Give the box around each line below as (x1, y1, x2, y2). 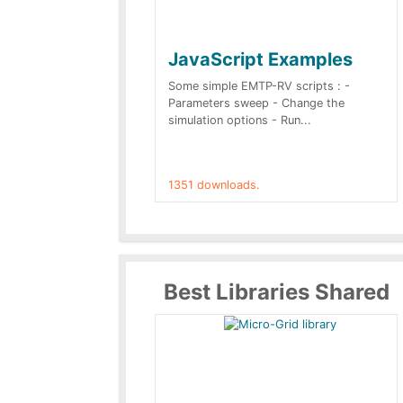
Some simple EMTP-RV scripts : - (168, 79, 350, 93)
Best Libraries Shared (164, 279, 390, 305)
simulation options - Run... (168, 113, 311, 127)
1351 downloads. (168, 178, 260, 192)
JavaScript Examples (168, 49, 353, 70)
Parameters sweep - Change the (168, 96, 345, 110)
